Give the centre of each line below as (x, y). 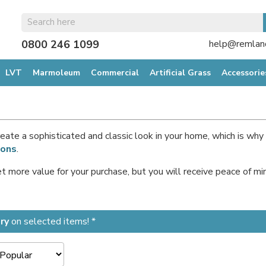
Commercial (115, 73)
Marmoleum (56, 73)
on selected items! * (52, 221)
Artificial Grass (180, 73)
